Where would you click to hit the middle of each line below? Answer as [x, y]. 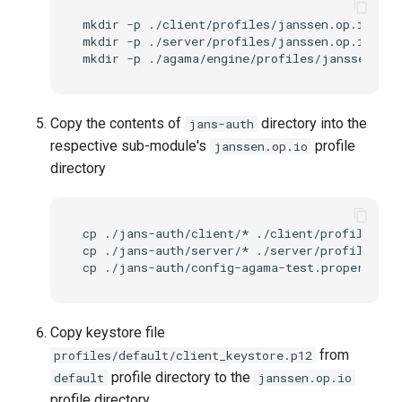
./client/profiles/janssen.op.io [260, 24]
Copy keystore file [108, 333]
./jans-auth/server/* [176, 250]
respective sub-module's [130, 146]
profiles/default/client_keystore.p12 [183, 356]
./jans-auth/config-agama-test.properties [249, 267]
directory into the [312, 124]
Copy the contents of [118, 124]
